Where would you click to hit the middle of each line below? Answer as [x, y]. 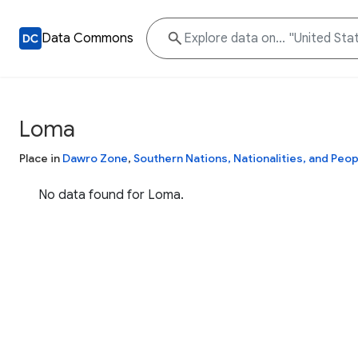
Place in [41, 158]
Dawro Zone [95, 158]
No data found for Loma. [111, 195]
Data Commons [88, 38]
